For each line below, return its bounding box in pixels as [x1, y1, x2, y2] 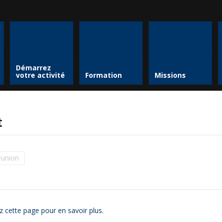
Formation [85, 70, 122, 80]
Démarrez [16, 63, 51, 72]
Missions [155, 70, 186, 80]
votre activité [16, 70, 65, 80]
